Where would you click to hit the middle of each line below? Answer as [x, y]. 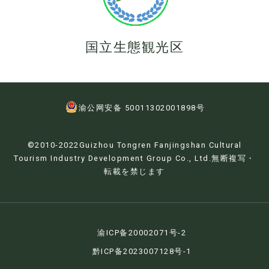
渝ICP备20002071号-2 [142, 232]
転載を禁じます [134, 171]
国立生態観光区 [134, 47]
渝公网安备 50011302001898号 [142, 107]
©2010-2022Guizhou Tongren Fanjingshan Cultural [134, 145]
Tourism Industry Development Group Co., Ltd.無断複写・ [134, 158]
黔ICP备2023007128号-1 [142, 251]
